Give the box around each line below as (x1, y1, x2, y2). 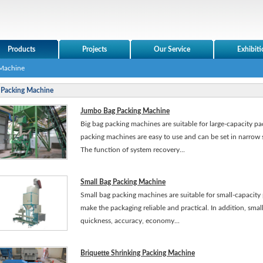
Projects (82, 46, 107, 53)
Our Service (154, 46, 190, 53)
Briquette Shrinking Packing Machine (80, 249, 195, 257)
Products (8, 46, 35, 53)
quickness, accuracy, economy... (80, 217, 180, 224)
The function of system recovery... (80, 146, 185, 153)
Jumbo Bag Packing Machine (80, 107, 170, 114)
